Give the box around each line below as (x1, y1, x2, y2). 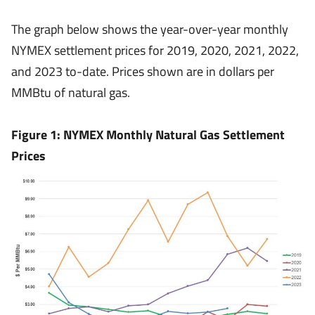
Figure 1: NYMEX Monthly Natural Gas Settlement (11, 125, 285, 144)
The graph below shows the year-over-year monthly (11, 20, 288, 39)
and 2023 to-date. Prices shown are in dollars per (11, 62, 274, 81)
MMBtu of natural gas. (11, 83, 130, 102)
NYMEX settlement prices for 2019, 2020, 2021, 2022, (11, 41, 299, 60)
